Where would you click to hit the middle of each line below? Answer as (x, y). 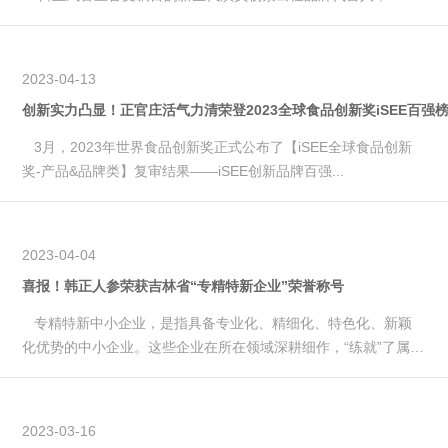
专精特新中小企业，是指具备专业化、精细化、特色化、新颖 (217, 322)
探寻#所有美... (67, 18)
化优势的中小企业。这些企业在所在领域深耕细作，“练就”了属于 (223, 346)
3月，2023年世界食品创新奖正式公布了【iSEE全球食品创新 (217, 146)
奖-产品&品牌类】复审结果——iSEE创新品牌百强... (183, 170)
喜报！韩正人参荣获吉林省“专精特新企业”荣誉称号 (183, 285)
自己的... (49, 370)
